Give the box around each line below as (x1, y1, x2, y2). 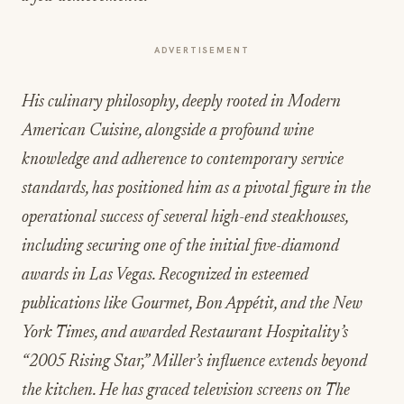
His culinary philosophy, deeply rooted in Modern (22, 93, 341, 111)
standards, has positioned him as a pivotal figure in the (22, 179, 371, 197)
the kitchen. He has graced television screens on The (22, 381, 350, 399)
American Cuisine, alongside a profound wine (22, 122, 314, 140)
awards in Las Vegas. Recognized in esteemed (22, 266, 308, 284)
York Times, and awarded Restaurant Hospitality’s (22, 324, 348, 342)
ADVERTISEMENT (154, 43, 250, 56)
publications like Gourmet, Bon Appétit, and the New (22, 295, 363, 313)
